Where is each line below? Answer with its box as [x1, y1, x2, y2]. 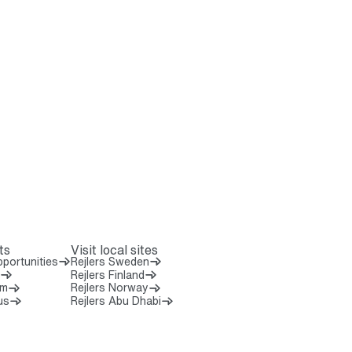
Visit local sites [70, 240, 158, 260]
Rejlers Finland [70, 266, 145, 283]
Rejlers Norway [70, 279, 148, 296]
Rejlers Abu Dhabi [70, 292, 161, 310]
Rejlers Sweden [70, 252, 149, 269]
